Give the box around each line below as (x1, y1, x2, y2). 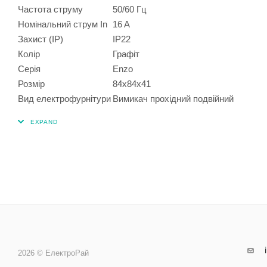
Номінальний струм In (18, 18, 107, 29)
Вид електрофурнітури (18, 93, 111, 104)
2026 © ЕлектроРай (18, 249, 89, 257)
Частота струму (18, 4, 83, 14)
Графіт (113, 48, 139, 59)
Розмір (18, 78, 45, 89)
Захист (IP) (18, 33, 63, 44)
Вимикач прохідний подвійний (113, 93, 234, 104)
